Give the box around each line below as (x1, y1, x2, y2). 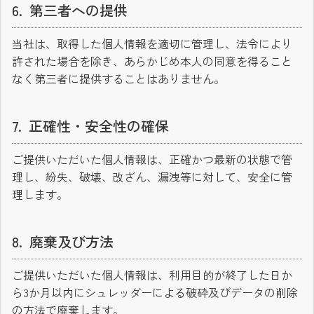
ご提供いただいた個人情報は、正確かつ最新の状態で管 (12, 151, 292, 168)
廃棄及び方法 (29, 231, 114, 252)
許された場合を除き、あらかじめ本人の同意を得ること (12, 53, 292, 70)
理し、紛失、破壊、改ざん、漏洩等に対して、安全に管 (12, 168, 292, 186)
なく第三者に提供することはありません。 (12, 70, 225, 88)
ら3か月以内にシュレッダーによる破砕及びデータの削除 (12, 284, 298, 301)
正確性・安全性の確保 (29, 116, 169, 137)
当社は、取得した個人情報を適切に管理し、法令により (12, 35, 292, 53)
